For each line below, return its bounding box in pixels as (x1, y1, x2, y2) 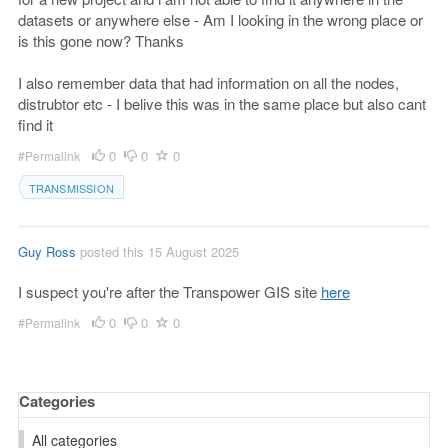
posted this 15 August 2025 (75, 242, 239, 261)
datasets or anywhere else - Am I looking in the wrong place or (17, 9, 423, 30)
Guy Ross (17, 242, 76, 261)
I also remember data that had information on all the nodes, (17, 72, 399, 93)
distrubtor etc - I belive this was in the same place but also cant (17, 93, 426, 114)
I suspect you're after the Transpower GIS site (17, 281, 321, 302)
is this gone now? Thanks (17, 30, 184, 51)
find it (17, 114, 53, 135)
